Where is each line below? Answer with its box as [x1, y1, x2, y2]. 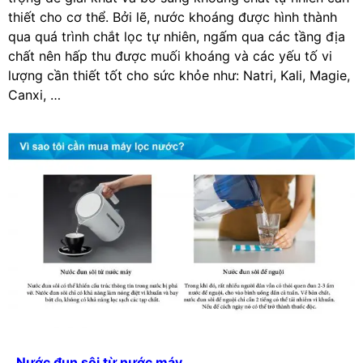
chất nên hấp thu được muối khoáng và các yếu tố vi [8, 48, 332, 65]
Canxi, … [8, 87, 61, 104]
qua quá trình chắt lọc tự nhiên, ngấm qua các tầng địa [8, 28, 345, 45]
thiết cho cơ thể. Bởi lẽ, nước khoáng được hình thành [8, 9, 337, 26]
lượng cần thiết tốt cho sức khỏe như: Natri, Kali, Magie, [8, 67, 350, 84]
